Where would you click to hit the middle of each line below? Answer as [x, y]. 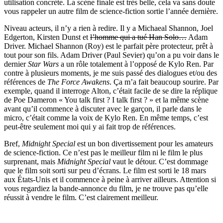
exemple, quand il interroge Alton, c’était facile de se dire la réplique [111, 91]
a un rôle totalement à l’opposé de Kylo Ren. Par [136, 64]
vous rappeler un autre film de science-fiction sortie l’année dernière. [111, 11]
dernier [16, 64]
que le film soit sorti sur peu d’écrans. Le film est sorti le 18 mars [105, 171]
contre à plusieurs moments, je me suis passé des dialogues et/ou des [111, 73]
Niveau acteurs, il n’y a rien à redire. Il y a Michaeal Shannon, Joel [109, 28]
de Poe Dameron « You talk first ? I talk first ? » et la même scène [106, 100]
